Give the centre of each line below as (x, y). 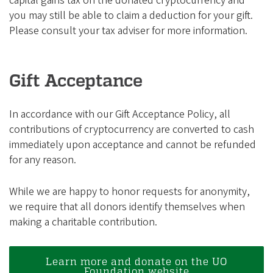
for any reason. (43, 160)
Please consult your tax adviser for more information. (128, 31)
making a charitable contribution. (83, 222)
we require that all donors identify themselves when (127, 207)
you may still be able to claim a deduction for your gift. (131, 16)
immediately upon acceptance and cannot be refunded (133, 145)
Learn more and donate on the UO (136, 261)
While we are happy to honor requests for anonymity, (129, 192)
